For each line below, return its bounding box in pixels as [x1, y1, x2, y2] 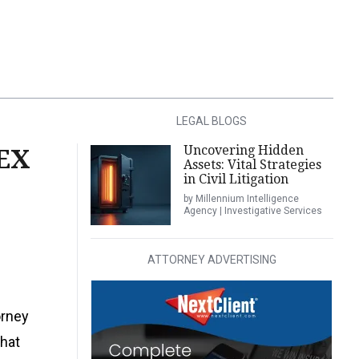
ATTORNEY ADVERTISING [147, 253, 276, 266]
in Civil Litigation [183, 171, 288, 187]
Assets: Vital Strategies [183, 157, 321, 172]
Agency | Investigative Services [183, 205, 322, 216]
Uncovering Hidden [183, 143, 304, 158]
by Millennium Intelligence [183, 193, 299, 204]
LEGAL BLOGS [176, 115, 248, 127]
